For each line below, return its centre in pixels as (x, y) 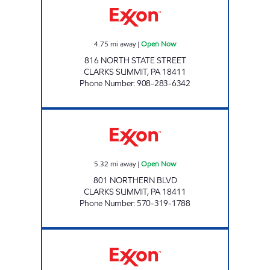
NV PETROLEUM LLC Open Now (183, 114)
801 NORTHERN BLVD (135, 180)
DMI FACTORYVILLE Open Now (181, 234)
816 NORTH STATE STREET (135, 60)
